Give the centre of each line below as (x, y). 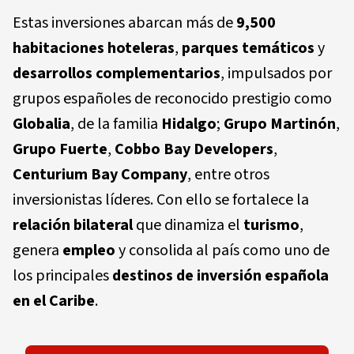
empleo (89, 250)
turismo (271, 225)
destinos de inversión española (220, 275)
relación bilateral (73, 225)
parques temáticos (248, 48)
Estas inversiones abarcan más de (124, 23)
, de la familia (116, 124)
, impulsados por (276, 73)
